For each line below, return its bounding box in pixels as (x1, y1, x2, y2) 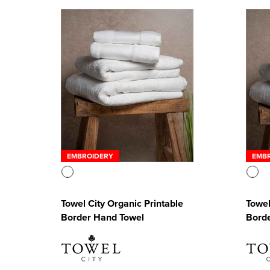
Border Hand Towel (60, 210, 144, 224)
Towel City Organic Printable (60, 196, 183, 210)
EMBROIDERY (66, 150, 113, 161)
